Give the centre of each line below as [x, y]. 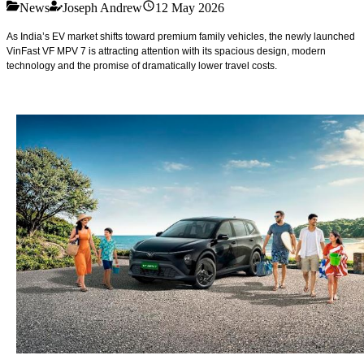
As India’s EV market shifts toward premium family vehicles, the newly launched [181, 36]
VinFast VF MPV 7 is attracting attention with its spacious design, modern [166, 51]
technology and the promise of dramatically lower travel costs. [142, 65]
